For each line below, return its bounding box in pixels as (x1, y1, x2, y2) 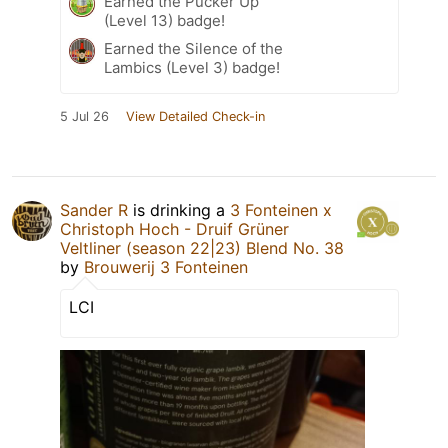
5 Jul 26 (60, 108, 109, 124)
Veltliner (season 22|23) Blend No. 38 (60, 237, 344, 258)
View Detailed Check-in (126, 108, 265, 124)
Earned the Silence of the (104, 38, 283, 58)
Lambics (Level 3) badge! (104, 57, 280, 77)
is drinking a (128, 199, 230, 220)
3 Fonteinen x (230, 199, 332, 220)
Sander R (60, 199, 128, 220)
